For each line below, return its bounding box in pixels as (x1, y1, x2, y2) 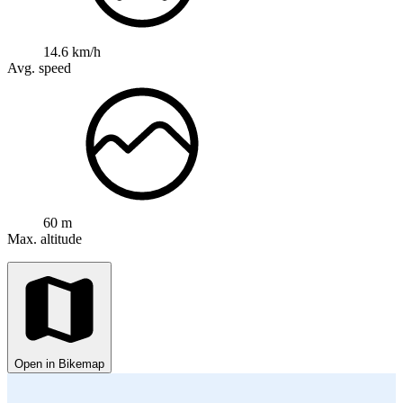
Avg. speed (7, 59, 71, 76)
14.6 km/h (43, 43, 101, 59)
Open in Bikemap (14, 356, 104, 371)
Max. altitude (7, 230, 82, 246)
